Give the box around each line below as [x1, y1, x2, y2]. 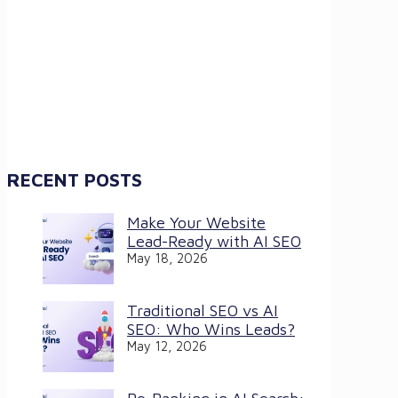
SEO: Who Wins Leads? [127, 320, 295, 339]
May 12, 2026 [127, 338, 207, 354]
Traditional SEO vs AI [127, 301, 278, 321]
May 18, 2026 [127, 251, 208, 267]
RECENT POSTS [7, 169, 142, 191]
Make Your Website [127, 213, 266, 233]
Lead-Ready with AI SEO [127, 232, 301, 251]
